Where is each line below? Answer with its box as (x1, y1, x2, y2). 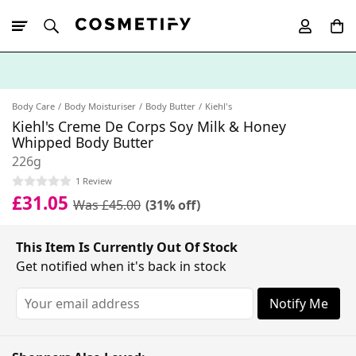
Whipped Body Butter (12, 133, 153, 152)
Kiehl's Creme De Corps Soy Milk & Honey (12, 117, 286, 136)
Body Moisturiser (64, 100, 136, 112)
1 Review (75, 174, 112, 187)
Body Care (12, 100, 55, 112)
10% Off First (40, 91, 103, 106)
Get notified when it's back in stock (16, 257, 226, 275)
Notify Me (269, 294, 328, 312)
